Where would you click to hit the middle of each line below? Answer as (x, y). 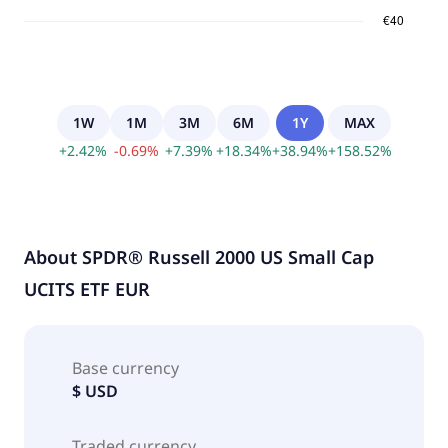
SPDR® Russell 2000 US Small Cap (228, 256)
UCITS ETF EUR (87, 288)
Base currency (125, 367)
